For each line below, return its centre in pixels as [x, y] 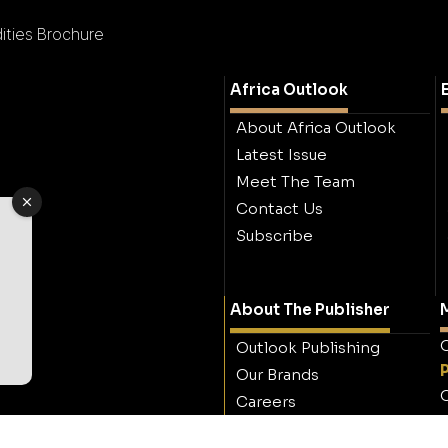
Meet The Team [295, 182]
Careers [266, 402]
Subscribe [274, 236]
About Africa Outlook [316, 128]
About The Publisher [310, 310]
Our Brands [277, 375]
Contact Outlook [300, 429]
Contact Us [279, 209]
